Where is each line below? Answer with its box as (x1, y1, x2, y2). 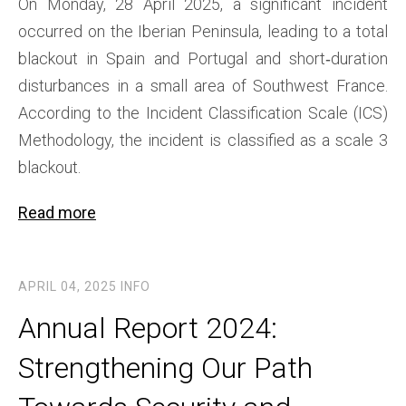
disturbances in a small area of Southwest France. (18, 76, 388, 96)
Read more (18, 203, 96, 223)
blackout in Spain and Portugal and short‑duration (18, 49, 388, 69)
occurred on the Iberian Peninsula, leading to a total (18, 22, 388, 42)
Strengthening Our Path (18, 351, 313, 386)
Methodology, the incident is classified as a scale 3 (18, 130, 388, 150)
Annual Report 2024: (18, 311, 277, 346)
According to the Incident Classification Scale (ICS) (18, 103, 388, 123)
